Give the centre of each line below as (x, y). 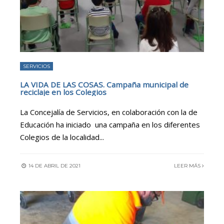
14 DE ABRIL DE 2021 (54, 165)
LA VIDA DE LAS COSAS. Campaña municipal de (104, 84)
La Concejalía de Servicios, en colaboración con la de (109, 112)
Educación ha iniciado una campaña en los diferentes (110, 124)
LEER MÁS (188, 165)
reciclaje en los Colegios (63, 92)
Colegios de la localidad (60, 137)
